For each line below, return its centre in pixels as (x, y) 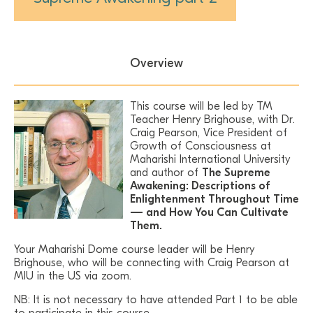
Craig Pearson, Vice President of (209, 133)
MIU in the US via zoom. (73, 276)
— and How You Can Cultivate (209, 212)
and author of (166, 173)
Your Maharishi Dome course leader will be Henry (134, 249)
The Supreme (236, 173)
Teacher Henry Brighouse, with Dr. (212, 119)
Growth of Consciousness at (201, 146)
